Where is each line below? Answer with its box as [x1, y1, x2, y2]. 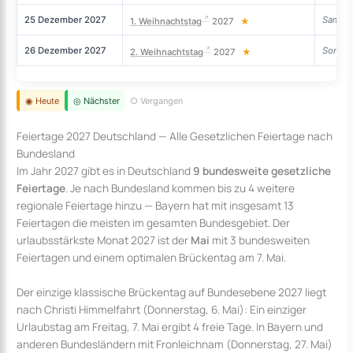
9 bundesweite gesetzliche [193, 162, 332, 178]
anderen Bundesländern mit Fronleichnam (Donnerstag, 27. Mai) [17, 336, 333, 351]
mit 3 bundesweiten [210, 232, 310, 247]
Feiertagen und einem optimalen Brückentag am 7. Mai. [17, 249, 287, 265]
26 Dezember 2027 [24, 44, 106, 56]
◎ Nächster [72, 95, 120, 106]
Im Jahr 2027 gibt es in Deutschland [17, 162, 194, 178]
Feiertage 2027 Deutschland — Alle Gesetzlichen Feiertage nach [17, 128, 333, 143]
